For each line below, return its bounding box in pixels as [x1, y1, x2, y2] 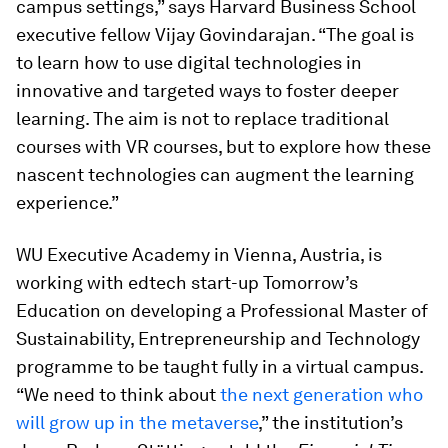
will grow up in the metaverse [16, 411, 258, 433]
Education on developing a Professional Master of [16, 299, 428, 321]
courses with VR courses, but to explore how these [16, 135, 431, 157]
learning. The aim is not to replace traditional [16, 107, 389, 129]
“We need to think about [16, 383, 220, 405]
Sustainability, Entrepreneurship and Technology [16, 327, 420, 349]
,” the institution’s [258, 411, 403, 433]
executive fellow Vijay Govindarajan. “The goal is [16, 23, 414, 45]
